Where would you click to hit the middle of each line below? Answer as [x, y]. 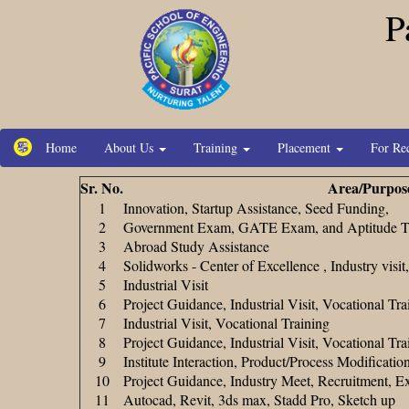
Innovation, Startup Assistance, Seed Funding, [256, 207]
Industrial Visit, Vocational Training [226, 322]
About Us [131, 147]
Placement [306, 147]
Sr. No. [102, 187]
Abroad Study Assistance [196, 246]
